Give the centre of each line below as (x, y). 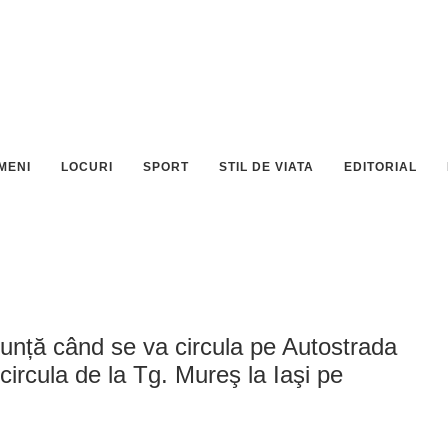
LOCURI (87, 167)
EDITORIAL (380, 167)
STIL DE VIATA (266, 167)
